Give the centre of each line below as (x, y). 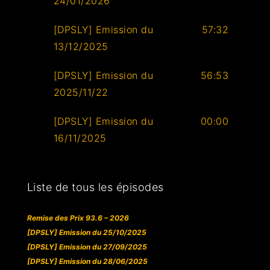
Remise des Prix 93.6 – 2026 (78, 218)
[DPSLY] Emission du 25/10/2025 (86, 233)
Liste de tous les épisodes (95, 187)
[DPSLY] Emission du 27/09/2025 (87, 247)
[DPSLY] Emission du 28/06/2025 (87, 262)
